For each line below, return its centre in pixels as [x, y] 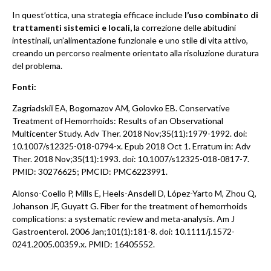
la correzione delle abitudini [185, 27]
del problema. [37, 65]
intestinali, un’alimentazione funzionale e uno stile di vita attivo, [130, 40]
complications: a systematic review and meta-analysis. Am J [123, 218]
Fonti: [24, 87]
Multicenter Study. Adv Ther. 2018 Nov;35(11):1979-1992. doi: [130, 134]
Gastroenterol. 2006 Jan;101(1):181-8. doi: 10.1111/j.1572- [123, 231]
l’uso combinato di [221, 15]
